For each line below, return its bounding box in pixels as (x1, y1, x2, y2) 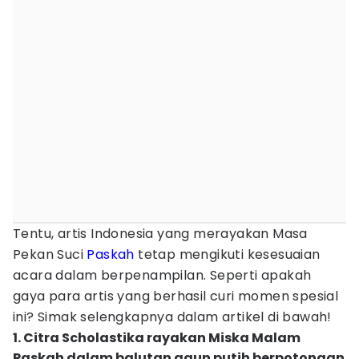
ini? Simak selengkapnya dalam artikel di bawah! (13, 308, 332, 326)
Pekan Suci (13, 245, 87, 264)
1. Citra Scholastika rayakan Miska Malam (13, 329, 301, 347)
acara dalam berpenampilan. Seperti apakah (13, 266, 312, 284)
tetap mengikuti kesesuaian (138, 245, 321, 264)
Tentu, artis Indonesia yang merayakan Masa (13, 224, 308, 243)
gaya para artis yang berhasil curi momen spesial (13, 287, 339, 305)
